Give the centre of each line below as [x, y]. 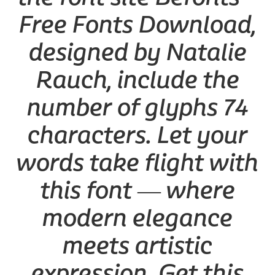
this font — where [137, 190]
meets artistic [137, 246]
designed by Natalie [137, 52]
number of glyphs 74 [137, 107]
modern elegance [137, 218]
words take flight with [137, 163]
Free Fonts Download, [137, 25]
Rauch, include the [137, 80]
